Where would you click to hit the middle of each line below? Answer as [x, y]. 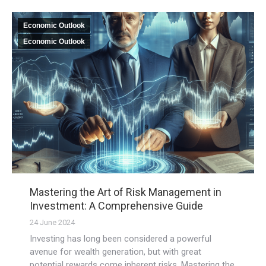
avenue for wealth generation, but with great [115, 251]
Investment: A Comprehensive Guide [116, 205]
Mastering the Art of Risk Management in [126, 192]
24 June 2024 [52, 222]
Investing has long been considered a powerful [121, 238]
